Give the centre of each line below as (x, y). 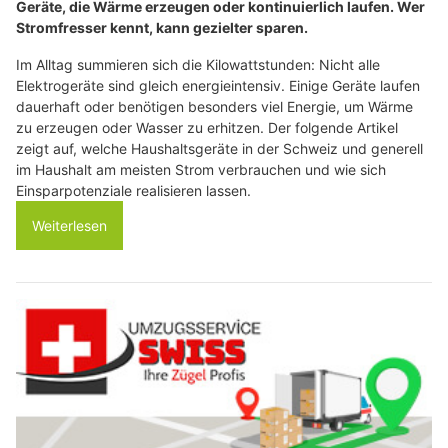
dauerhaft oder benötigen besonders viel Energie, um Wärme (214, 106)
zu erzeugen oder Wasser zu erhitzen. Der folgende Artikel (207, 127)
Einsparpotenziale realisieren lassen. (133, 190)
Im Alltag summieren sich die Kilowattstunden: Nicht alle (198, 64)
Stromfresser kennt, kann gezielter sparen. (162, 27)
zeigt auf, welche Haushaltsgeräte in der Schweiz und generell (219, 148)
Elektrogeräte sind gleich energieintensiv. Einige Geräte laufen (218, 85)
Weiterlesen (69, 225)
